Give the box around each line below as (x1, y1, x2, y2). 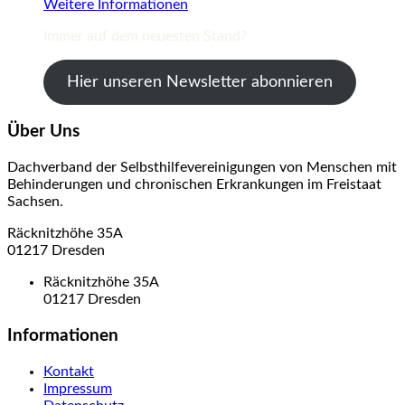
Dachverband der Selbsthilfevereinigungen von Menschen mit (7, 160, 397, 175)
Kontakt (43, 363, 94, 379)
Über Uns (7, 123, 80, 141)
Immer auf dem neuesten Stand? (43, 28, 247, 43)
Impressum (43, 381, 112, 396)
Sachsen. (7, 194, 63, 210)
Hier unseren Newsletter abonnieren (66, 73, 333, 90)
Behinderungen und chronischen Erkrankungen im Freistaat (7, 177, 381, 193)
